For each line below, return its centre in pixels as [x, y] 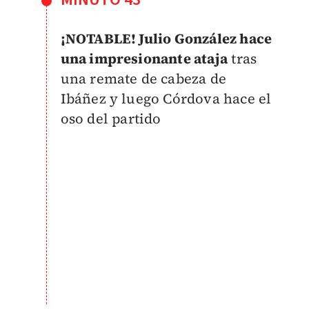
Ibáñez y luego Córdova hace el [166, 98]
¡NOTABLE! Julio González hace [166, 38]
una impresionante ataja [144, 58]
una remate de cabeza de [143, 78]
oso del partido [111, 118]
